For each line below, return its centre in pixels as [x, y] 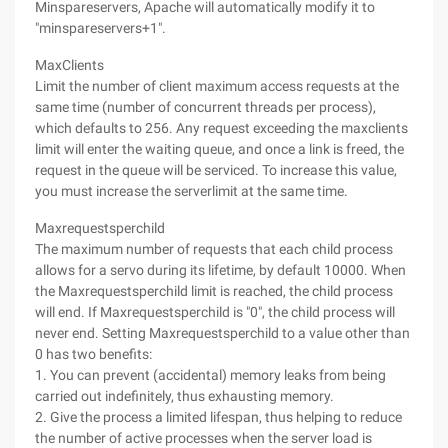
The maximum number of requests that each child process [214, 249]
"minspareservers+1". [100, 28]
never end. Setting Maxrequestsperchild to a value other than [222, 333]
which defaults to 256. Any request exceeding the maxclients [221, 128]
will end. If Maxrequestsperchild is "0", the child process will [215, 312]
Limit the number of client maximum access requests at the [217, 86]
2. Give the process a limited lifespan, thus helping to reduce [218, 417]
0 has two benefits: [93, 354]
